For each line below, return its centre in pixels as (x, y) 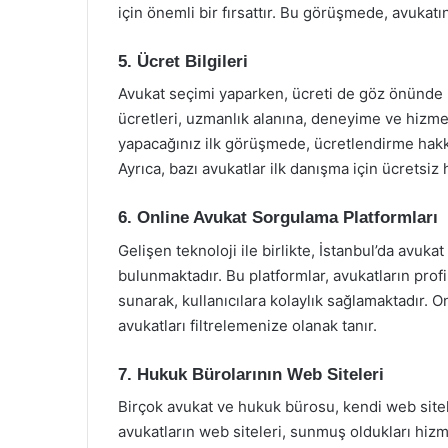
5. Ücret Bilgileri (183, 61)
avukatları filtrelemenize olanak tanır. (247, 325)
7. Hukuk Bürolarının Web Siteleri (251, 374)
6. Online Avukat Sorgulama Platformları (278, 217)
